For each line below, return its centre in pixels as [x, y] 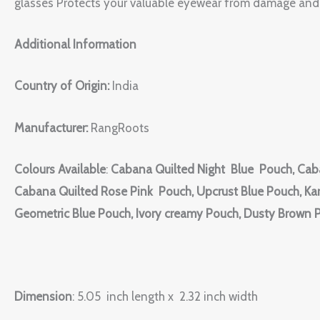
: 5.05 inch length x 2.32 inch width [166, 297]
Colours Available [60, 169]
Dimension [43, 297]
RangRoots [120, 127]
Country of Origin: [63, 86]
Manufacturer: [52, 127]
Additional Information [75, 45]
